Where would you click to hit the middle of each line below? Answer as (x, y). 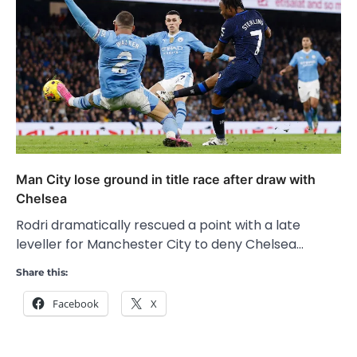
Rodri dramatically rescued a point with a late (158, 225)
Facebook (76, 303)
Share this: (42, 272)
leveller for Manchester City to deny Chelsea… (160, 244)
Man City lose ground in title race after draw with (166, 179)
